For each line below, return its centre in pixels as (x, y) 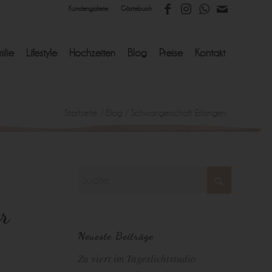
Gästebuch (136, 9)
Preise (171, 53)
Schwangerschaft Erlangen (178, 113)
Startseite (81, 113)
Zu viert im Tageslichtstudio (137, 258)
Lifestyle (42, 53)
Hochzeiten (92, 53)
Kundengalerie (88, 9)
